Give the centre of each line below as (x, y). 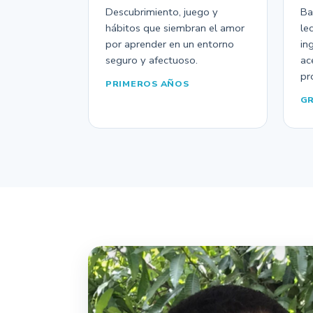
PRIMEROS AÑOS (147, 83)
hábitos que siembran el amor (175, 28)
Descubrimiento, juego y (162, 12)
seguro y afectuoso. (152, 60)
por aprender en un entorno (170, 44)
